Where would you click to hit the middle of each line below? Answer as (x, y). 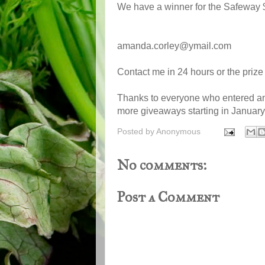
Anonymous (178, 131)
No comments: (162, 165)
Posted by (137, 131)
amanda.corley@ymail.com (174, 46)
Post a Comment (168, 197)
